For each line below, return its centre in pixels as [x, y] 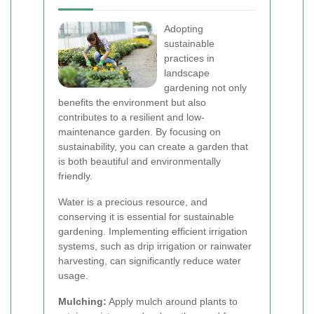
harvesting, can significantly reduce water [150, 261]
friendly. [75, 176]
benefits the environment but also [132, 102]
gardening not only [205, 88]
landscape [187, 73]
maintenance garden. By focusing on [139, 132]
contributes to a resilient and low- [131, 117]
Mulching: [82, 301]
